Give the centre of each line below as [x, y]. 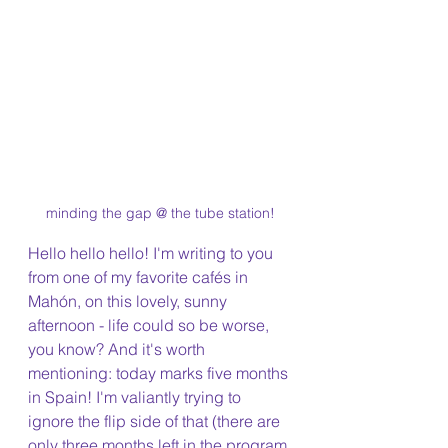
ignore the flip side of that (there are [156, 421]
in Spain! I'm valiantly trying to [136, 397]
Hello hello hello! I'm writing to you [152, 253]
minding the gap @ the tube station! [160, 213]
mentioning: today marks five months [160, 373]
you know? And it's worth [118, 349]
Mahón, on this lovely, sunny [129, 301]
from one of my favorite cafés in [140, 277]
